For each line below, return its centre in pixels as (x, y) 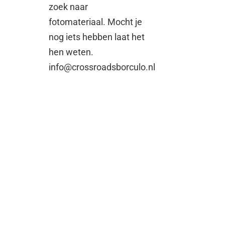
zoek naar (69, 7)
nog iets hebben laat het (97, 37)
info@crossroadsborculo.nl (102, 67)
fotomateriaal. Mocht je (96, 22)
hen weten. (71, 52)
